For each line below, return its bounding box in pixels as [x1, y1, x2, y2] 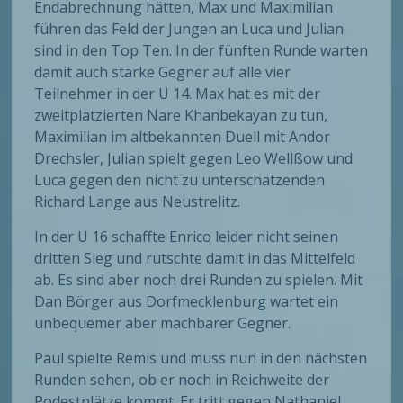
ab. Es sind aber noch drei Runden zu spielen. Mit [34, 270, 363, 291]
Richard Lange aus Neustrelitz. [34, 192, 241, 212]
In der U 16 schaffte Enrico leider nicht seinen [34, 227, 339, 247]
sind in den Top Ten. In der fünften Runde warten [34, 40, 369, 61]
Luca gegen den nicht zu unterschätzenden [34, 170, 326, 191]
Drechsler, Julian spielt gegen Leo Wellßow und [34, 148, 354, 169]
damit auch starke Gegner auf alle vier [34, 62, 291, 83]
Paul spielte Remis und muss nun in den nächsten [34, 348, 368, 369]
